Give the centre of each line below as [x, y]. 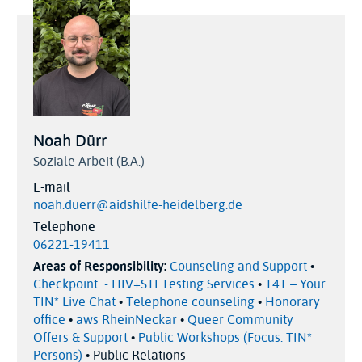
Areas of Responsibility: [100, 266]
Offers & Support [80, 337]
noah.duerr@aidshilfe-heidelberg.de [138, 205]
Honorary [293, 302]
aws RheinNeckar [126, 320]
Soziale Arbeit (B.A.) [89, 161]
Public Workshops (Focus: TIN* [225, 337]
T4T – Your [295, 284]
